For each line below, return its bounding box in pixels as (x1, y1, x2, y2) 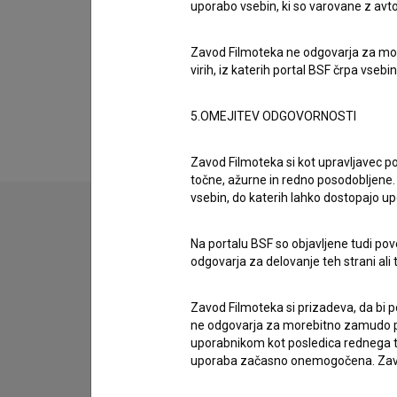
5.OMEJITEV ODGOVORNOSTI (191, 109, 356, 123)
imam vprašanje (140, 315, 248, 333)
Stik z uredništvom (119, 237, 281, 260)
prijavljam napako (140, 340, 248, 358)
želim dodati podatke (140, 365, 273, 383)
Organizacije (119, 14, 239, 40)
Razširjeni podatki (119, 79, 292, 105)
